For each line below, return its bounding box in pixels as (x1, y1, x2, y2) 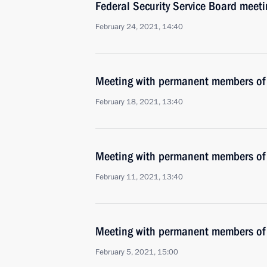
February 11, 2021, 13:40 (95, 172, 183, 182)
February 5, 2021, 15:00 (95, 247, 178, 257)
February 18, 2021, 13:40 (95, 97, 183, 107)
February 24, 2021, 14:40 (95, 21, 183, 32)
